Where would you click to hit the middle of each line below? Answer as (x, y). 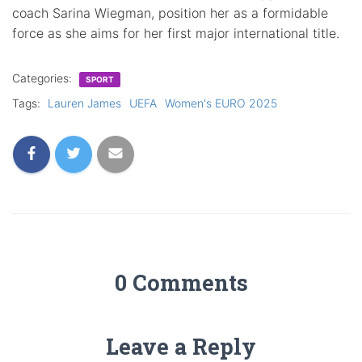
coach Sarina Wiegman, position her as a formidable (170, 13)
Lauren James (84, 103)
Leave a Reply (181, 346)
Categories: (44, 78)
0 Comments (181, 282)
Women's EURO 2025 (221, 103)
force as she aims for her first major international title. (176, 33)
